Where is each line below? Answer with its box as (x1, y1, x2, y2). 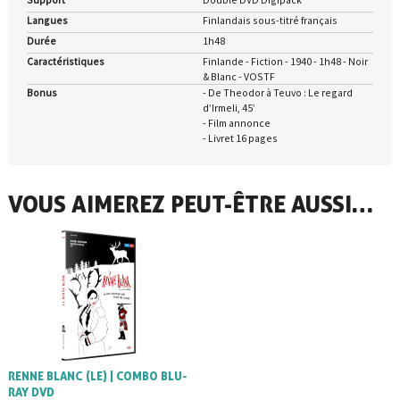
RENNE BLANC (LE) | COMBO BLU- (7, 369, 187, 384)
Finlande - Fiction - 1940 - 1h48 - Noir (202, 54, 368, 69)
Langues (26, 13, 68, 28)
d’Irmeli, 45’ (202, 101, 255, 115)
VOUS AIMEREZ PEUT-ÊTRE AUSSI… (7, 189, 373, 219)
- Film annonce (202, 116, 271, 130)
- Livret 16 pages (202, 131, 278, 146)
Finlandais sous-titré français (202, 13, 337, 28)
